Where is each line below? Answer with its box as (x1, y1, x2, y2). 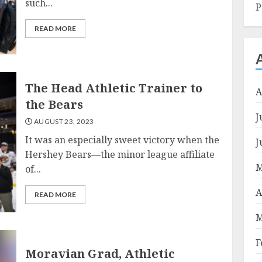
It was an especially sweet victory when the (25, 133, 220, 146)
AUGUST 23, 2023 (32, 117, 94, 126)
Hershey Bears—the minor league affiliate (25, 148, 215, 161)
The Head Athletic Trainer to (25, 80, 203, 96)
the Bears (25, 96, 84, 112)
